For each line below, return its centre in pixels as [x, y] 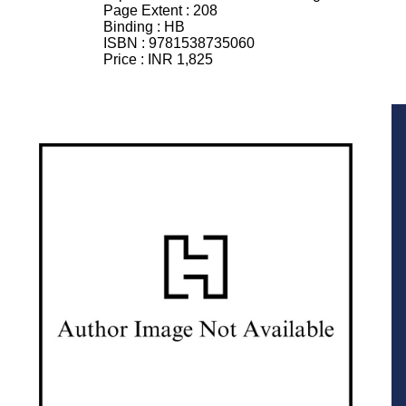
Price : [126, 59]
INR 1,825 [180, 59]
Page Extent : [148, 10]
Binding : [134, 26]
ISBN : [126, 43]
